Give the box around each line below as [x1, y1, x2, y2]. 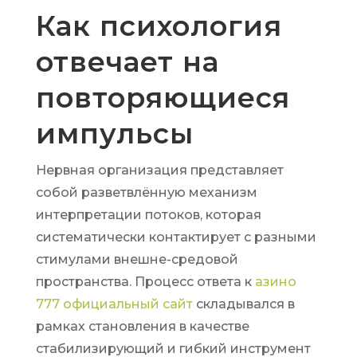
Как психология [35, 9, 282, 43]
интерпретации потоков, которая [35, 207, 261, 222]
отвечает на [35, 45, 219, 79]
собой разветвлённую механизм [35, 185, 257, 200]
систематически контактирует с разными [35, 229, 316, 245]
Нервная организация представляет [35, 163, 284, 178]
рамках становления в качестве [35, 319, 249, 334]
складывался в [192, 296, 295, 312]
